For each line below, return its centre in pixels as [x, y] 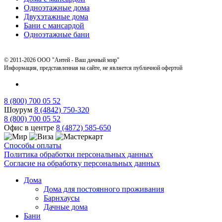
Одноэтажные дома [57, 7]
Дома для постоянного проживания [104, 189]
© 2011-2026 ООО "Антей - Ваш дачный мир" [62, 60]
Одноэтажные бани [57, 34]
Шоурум [19, 110]
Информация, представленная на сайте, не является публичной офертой [93, 68]
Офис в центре [30, 127]
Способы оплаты [33, 145]
